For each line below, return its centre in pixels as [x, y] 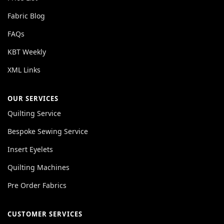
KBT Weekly [27, 51]
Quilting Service [34, 113]
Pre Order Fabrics [37, 185]
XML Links [24, 69]
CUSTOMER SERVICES [45, 214]
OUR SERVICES [33, 98]
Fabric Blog [26, 15]
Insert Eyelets [30, 149]
